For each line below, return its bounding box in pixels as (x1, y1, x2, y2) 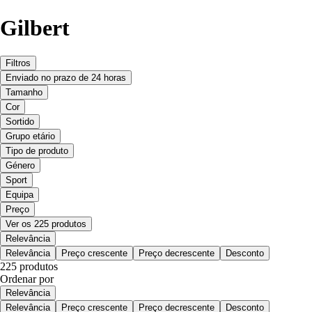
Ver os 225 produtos (6, 219, 86, 230)
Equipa (6, 189, 33, 201)
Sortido (6, 116, 34, 127)
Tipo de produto (6, 146, 68, 157)
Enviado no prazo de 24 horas (6, 72, 126, 84)
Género (6, 160, 35, 171)
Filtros (6, 58, 31, 69)
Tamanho (6, 87, 42, 98)
